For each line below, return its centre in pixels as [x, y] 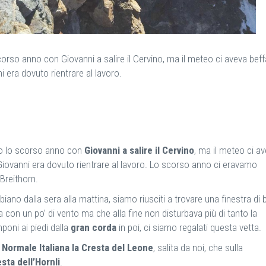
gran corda [94, 227]
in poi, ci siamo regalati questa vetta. [189, 227]
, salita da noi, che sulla [198, 247]
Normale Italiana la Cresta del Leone [77, 247]
